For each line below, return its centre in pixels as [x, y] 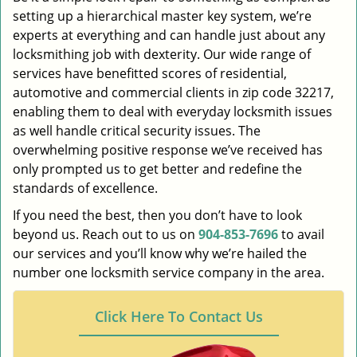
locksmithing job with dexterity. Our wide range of [162, 54]
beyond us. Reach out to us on [106, 234]
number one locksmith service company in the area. [169, 273]
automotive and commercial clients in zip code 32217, [173, 92]
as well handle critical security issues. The [137, 131]
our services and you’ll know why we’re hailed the [160, 253]
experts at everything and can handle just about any [169, 35]
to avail [301, 234]
